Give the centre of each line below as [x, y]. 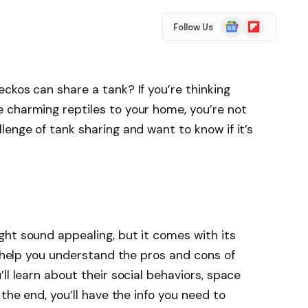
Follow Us [193, 27]
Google [236, 22]
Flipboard [263, 22]
